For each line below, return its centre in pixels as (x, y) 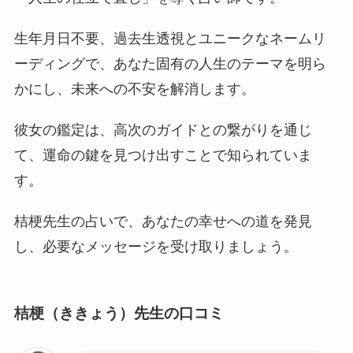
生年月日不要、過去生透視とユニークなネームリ (170, 38)
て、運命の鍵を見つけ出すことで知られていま (163, 155)
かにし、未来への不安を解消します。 (134, 89)
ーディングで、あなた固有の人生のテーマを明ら (170, 63)
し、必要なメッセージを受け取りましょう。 (156, 246)
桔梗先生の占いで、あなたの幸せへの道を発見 (163, 221)
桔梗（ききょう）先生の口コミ (119, 314)
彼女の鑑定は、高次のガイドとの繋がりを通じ (163, 130)
